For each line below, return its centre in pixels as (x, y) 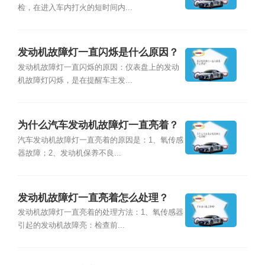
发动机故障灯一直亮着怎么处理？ (93, 198)
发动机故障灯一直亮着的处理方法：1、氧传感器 (100, 213)
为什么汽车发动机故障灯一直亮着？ (98, 125)
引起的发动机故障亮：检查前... (71, 226)
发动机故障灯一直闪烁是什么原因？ (98, 53)
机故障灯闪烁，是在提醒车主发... (75, 80)
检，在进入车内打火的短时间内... (75, 7)
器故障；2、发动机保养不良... (69, 153)
